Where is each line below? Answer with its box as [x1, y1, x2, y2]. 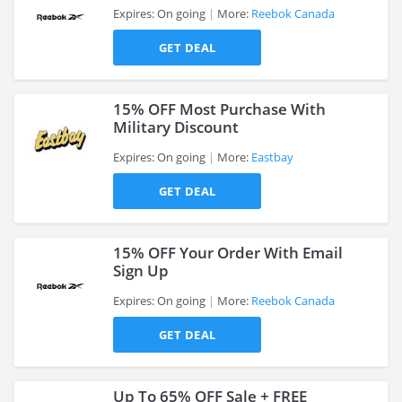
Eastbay [251, 149, 293, 165]
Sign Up [113, 260, 169, 281]
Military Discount [113, 117, 239, 137]
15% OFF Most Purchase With [113, 99, 326, 119]
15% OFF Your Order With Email [113, 242, 343, 263]
